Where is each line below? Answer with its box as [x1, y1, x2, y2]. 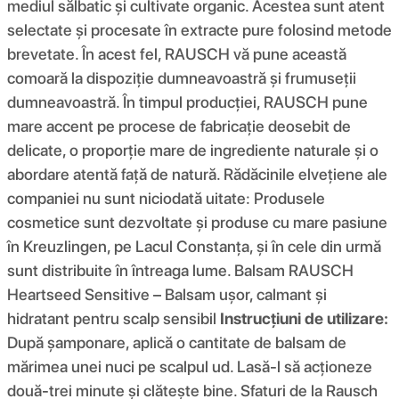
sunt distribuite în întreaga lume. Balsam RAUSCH [7, 260, 354, 280]
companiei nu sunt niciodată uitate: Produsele [7, 188, 325, 208]
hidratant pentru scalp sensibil [7, 308, 220, 328]
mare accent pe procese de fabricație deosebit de [7, 116, 351, 135]
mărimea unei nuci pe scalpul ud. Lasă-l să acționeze [7, 356, 372, 376]
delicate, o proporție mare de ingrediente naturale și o [7, 140, 379, 159]
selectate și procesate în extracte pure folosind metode [7, 20, 392, 39]
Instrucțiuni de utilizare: [220, 308, 388, 328]
